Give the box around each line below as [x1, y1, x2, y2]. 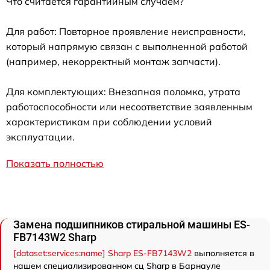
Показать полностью [6, 157, 104, 169]
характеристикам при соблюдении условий [6, 115, 212, 128]
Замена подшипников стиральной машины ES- [13, 218, 250, 231]
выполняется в [192, 247, 254, 259]
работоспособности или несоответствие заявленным [6, 100, 253, 113]
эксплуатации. [6, 130, 75, 143]
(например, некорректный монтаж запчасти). [6, 55, 221, 67]
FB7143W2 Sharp [13, 230, 96, 243]
